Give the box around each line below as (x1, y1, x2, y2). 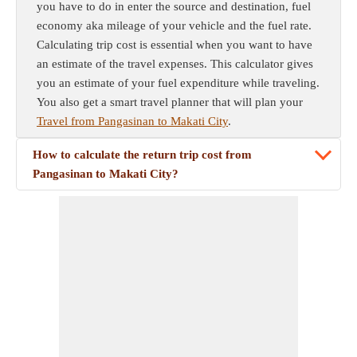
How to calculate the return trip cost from (33, 148, 252, 161)
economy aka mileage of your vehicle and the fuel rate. (37, 19, 312, 32)
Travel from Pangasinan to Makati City (37, 115, 228, 127)
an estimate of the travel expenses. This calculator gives (37, 57, 313, 70)
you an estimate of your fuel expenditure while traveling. (37, 76, 320, 89)
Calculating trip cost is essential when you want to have (37, 38, 312, 51)
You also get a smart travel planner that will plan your (37, 96, 303, 108)
